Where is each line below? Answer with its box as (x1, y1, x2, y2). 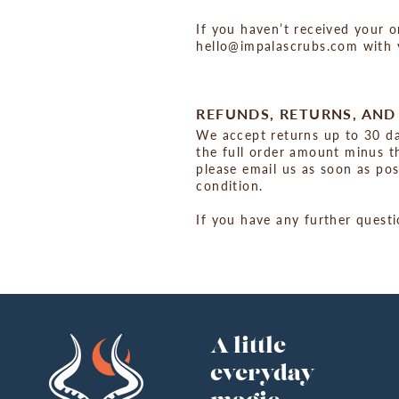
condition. (196, 178, 264, 193)
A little (210, 337, 286, 358)
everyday (210, 364, 315, 386)
